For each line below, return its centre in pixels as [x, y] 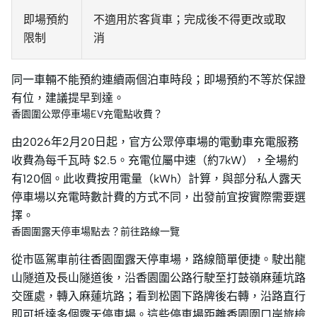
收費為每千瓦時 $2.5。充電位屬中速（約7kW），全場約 [155, 161]
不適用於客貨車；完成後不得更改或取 [190, 20]
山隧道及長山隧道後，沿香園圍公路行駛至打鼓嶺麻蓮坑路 [158, 278]
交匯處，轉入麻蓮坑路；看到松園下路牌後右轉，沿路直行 [158, 296]
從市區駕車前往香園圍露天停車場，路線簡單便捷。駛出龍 [158, 260]
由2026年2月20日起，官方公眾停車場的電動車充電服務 [155, 142]
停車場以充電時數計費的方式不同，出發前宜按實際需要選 [158, 197]
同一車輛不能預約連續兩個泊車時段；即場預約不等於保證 [158, 80]
